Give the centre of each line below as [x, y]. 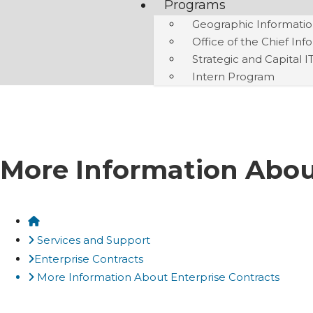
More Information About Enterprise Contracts [157, 277]
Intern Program [233, 77]
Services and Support [94, 240]
